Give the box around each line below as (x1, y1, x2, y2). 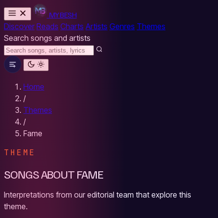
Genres (109, 21, 135, 31)
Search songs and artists (4, 33, 91, 43)
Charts (60, 21, 84, 31)
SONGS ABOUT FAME (4, 166, 103, 181)
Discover (4, 21, 35, 31)
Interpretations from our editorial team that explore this (4, 189, 191, 200)
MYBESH (49, 10, 77, 19)
